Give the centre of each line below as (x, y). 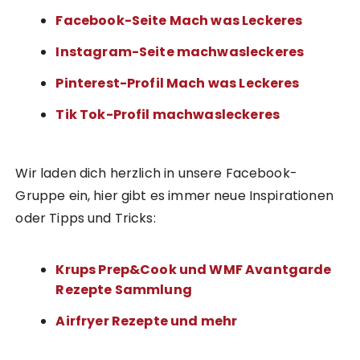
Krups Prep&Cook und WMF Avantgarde (194, 270)
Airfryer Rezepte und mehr (147, 321)
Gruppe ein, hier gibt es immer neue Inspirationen (174, 196)
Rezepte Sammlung (124, 290)
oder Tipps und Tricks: (86, 219)
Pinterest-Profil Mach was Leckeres (178, 84)
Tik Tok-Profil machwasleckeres (168, 115)
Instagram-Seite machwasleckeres (180, 52)
